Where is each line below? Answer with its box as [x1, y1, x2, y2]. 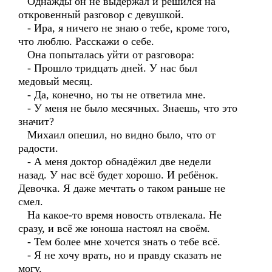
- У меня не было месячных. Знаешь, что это [18, 102, 237, 114]
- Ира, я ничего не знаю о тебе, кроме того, [18, 22, 230, 34]
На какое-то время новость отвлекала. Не [18, 209, 222, 221]
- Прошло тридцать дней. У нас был [18, 62, 197, 74]
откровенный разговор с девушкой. [18, 8, 184, 21]
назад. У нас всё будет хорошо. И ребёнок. [18, 169, 219, 181]
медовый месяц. [18, 75, 93, 87]
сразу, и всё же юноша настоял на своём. [18, 222, 210, 234]
